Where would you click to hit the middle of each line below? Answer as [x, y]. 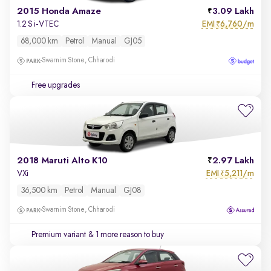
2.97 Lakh [233, 161]
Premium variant [59, 235]
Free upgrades [56, 85]
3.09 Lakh [233, 11]
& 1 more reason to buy [125, 235]
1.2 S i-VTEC [38, 24]
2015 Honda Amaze [59, 11]
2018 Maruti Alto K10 [62, 161]
